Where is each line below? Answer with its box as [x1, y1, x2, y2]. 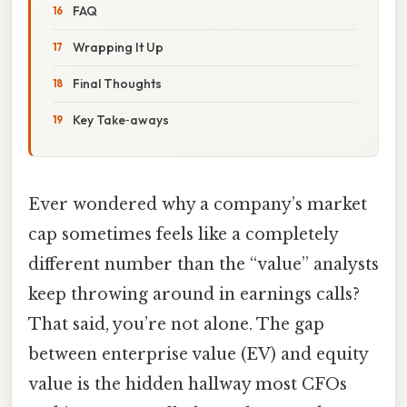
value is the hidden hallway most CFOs [28, 373, 347, 394]
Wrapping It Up [73, 38, 164, 55]
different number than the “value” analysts [28, 253, 379, 274]
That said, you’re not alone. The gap [28, 313, 324, 334]
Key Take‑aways [73, 111, 169, 128]
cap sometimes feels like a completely [28, 223, 338, 244]
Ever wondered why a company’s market [28, 194, 367, 214]
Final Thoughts [73, 74, 162, 92]
